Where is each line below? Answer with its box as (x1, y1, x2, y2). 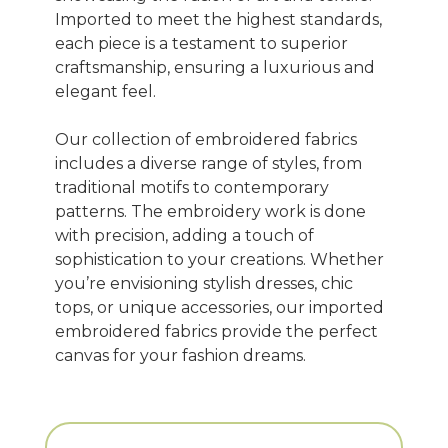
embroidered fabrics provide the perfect (55, 322, 378, 341)
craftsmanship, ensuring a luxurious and (55, 58, 375, 77)
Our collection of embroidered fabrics (55, 130, 357, 149)
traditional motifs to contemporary (55, 178, 329, 197)
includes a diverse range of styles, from (55, 154, 362, 173)
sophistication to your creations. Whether (55, 250, 384, 269)
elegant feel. (55, 82, 156, 101)
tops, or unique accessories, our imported (55, 298, 384, 317)
